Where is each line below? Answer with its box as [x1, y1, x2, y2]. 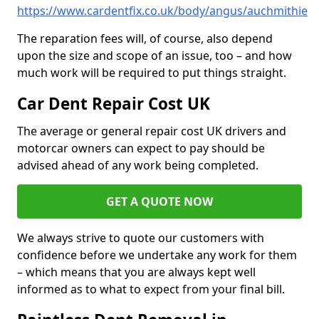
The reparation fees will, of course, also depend [17, 31, 273, 47]
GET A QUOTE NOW [106, 194, 213, 210]
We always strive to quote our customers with [17, 230, 264, 246]
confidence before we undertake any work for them [17, 247, 297, 263]
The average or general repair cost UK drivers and [17, 123, 286, 140]
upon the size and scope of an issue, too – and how [17, 48, 292, 64]
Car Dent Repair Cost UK [17, 93, 210, 115]
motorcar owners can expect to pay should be [17, 140, 265, 157]
